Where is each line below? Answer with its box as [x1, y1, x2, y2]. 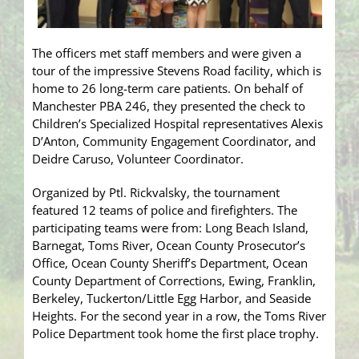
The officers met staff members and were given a [32, 45, 301, 62]
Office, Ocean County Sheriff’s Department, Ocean [32, 255, 308, 272]
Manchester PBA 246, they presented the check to [32, 98, 305, 115]
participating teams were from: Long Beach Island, [32, 220, 309, 236]
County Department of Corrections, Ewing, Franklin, [32, 272, 316, 289]
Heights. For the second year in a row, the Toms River [32, 308, 326, 325]
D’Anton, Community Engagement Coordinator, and [32, 133, 316, 150]
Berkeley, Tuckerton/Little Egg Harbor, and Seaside [32, 290, 311, 307]
